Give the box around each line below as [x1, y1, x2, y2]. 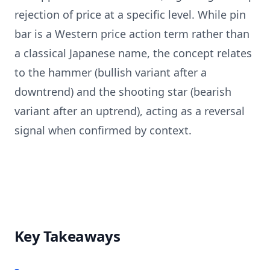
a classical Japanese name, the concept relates [14, 46, 252, 60]
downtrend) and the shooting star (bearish [14, 84, 231, 99]
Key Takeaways [14, 226, 121, 246]
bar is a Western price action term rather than [14, 27, 250, 41]
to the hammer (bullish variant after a [14, 65, 207, 80]
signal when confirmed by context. [14, 123, 192, 137]
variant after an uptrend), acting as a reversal [14, 104, 245, 118]
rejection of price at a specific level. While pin [14, 7, 246, 22]
